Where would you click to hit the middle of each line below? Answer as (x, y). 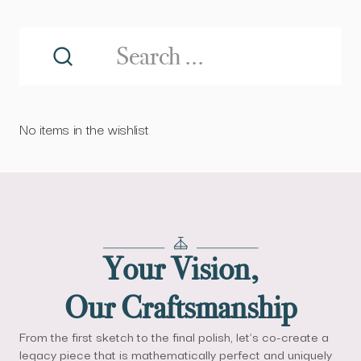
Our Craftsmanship (180, 308)
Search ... (43, 37)
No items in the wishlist (84, 129)
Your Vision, (180, 269)
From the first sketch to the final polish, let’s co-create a (174, 336)
